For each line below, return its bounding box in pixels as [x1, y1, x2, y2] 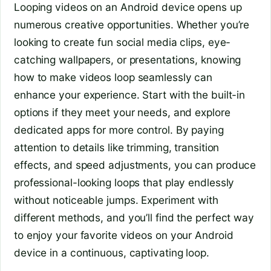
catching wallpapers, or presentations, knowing [14, 53, 241, 66]
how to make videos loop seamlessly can [14, 70, 213, 83]
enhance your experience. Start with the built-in [14, 88, 246, 101]
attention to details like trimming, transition [14, 140, 220, 154]
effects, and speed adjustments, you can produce [14, 158, 256, 171]
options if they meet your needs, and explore [14, 105, 230, 119]
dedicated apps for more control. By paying [14, 123, 224, 136]
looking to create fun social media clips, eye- [14, 35, 231, 48]
